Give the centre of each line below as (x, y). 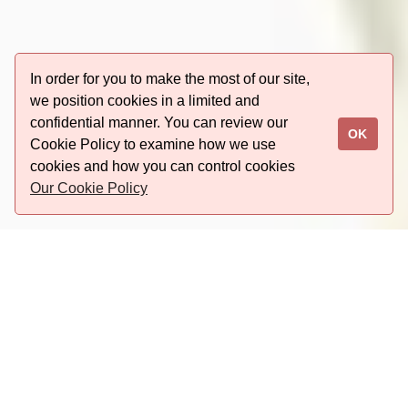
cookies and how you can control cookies (163, 166)
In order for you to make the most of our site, (170, 79)
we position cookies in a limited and (145, 101)
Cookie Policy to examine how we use (153, 144)
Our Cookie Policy (89, 188)
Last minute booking (204, 388)
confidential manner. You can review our (159, 122)
